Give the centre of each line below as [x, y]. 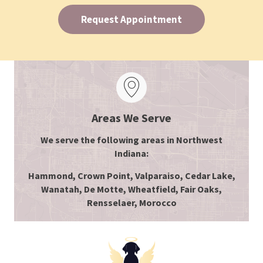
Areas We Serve [131, 118]
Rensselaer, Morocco [131, 203]
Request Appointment [131, 20]
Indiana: [131, 154]
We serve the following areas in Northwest [131, 140]
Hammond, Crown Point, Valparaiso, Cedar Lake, [131, 176]
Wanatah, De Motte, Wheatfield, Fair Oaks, [131, 189]
